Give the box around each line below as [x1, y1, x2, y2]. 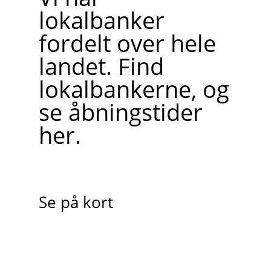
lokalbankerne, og [38, 73, 229, 105]
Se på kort [38, 192, 113, 214]
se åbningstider [38, 96, 203, 128]
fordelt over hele [38, 27, 216, 59]
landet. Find [38, 50, 164, 82]
